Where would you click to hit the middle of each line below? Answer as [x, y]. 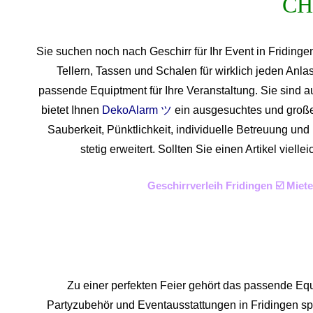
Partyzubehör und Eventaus [115, 305]
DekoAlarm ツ [137, 110]
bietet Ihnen [72, 110]
